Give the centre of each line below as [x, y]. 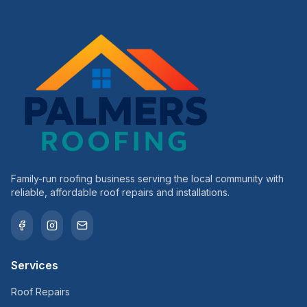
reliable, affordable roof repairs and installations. [120, 192]
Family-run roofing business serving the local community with [147, 179]
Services [35, 265]
